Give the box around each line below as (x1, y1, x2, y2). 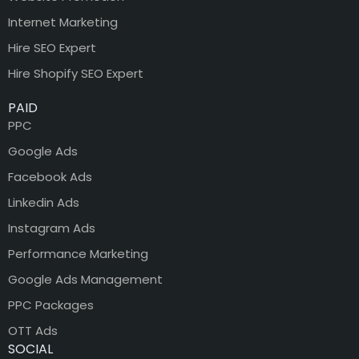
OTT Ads (8, 321, 58, 339)
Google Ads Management (8, 270, 163, 288)
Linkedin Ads (8, 193, 79, 211)
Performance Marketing (8, 244, 148, 262)
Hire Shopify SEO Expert (8, 64, 143, 82)
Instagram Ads (8, 219, 95, 236)
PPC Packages (8, 296, 94, 313)
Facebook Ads (8, 167, 92, 185)
